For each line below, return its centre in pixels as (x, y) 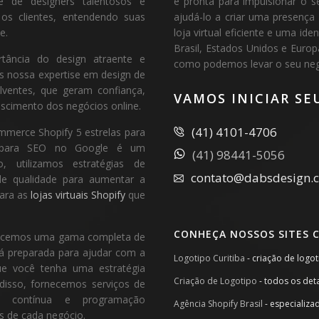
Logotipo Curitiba (209, 258)
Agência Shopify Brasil (218, 304)
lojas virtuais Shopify (78, 195)
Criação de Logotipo (215, 281)
